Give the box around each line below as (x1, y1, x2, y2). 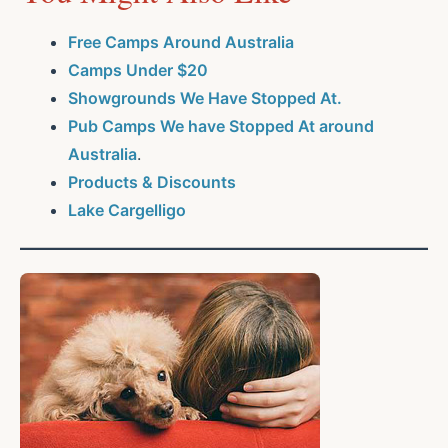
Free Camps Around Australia (68, 32, 294, 53)
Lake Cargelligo (68, 200, 186, 221)
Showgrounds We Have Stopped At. (68, 88, 342, 109)
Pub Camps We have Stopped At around (68, 116, 374, 137)
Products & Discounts (68, 172, 236, 193)
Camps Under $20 (68, 60, 208, 81)
